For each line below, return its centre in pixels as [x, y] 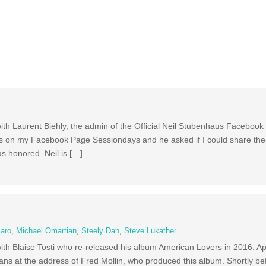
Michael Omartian [47, 231]
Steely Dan [101, 231]
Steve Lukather [151, 231]
